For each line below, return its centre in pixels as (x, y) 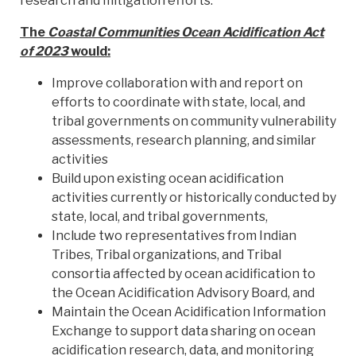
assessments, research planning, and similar (184, 141)
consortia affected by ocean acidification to (184, 274)
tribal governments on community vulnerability (194, 122)
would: (89, 52)
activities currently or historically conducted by (194, 198)
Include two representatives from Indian (174, 236)
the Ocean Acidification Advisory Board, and (183, 293)
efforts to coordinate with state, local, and (178, 103)
